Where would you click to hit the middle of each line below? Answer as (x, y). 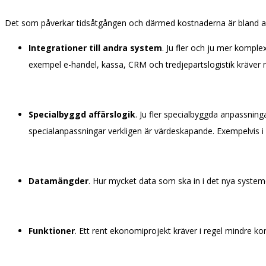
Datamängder (58, 181)
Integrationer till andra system (95, 48)
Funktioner (52, 231)
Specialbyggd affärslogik (82, 115)
